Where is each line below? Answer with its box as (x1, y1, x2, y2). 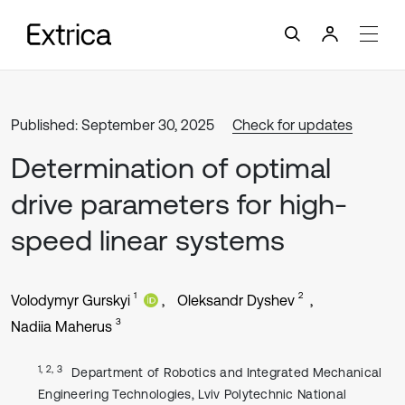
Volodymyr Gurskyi (11, 292, 130, 308)
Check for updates (232, 117, 353, 133)
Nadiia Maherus (11, 318, 112, 334)
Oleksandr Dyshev (177, 292, 295, 308)
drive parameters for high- (11, 187, 347, 221)
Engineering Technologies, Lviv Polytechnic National (38, 387, 347, 401)
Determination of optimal (11, 151, 331, 184)
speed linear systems (11, 223, 285, 257)
